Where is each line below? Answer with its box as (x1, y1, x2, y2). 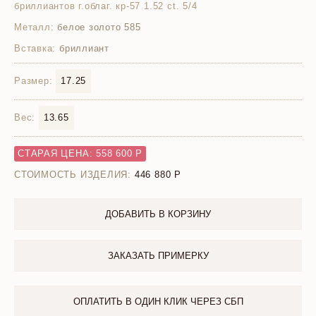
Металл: (14, 22, 54, 32)
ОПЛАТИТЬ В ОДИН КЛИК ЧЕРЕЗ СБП (73, 296, 243, 307)
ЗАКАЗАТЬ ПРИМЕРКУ (107, 250, 209, 261)
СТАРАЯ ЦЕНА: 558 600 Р (18, 148, 143, 159)
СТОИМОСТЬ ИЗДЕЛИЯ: (14, 169, 132, 180)
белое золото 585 (54, 22, 141, 32)
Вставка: (14, 43, 56, 54)
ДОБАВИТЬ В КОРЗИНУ (105, 209, 211, 219)
